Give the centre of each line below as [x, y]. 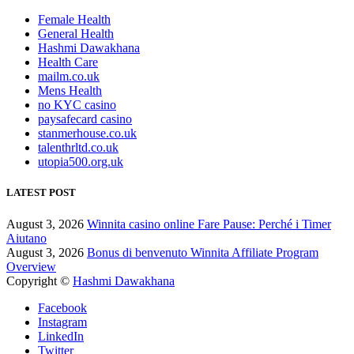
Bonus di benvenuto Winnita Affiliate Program [203, 252]
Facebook [62, 307]
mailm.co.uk [69, 77]
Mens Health [70, 91]
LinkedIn [61, 336]
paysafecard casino [85, 119]
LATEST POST [41, 193]
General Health [76, 34]
